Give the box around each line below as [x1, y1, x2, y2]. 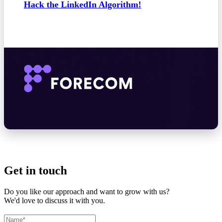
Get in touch [4, 164, 67, 177]
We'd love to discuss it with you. [4, 196, 105, 205]
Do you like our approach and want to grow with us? [4, 187, 169, 196]
